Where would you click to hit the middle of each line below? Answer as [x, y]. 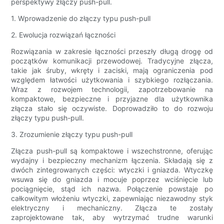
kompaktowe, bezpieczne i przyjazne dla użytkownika [112, 99]
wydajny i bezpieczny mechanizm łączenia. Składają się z [112, 160]
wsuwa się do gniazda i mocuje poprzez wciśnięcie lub [112, 179]
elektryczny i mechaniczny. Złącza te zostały [112, 208]
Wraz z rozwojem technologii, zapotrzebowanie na [112, 89]
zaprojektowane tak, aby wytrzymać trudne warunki [112, 217]
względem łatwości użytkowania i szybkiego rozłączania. [112, 80]
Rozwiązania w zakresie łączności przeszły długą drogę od [112, 51]
